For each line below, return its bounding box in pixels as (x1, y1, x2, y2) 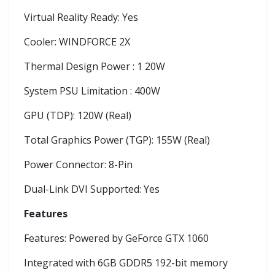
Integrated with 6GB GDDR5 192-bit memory (24, 256, 228, 269)
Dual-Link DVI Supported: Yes (24, 182, 160, 196)
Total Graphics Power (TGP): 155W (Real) (24, 133, 210, 147)
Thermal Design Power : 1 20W (24, 60, 165, 73)
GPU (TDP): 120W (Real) (24, 109, 131, 122)
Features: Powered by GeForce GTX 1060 (24, 231, 209, 245)
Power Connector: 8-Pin (24, 158, 133, 171)
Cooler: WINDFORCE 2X (24, 35, 130, 48)
